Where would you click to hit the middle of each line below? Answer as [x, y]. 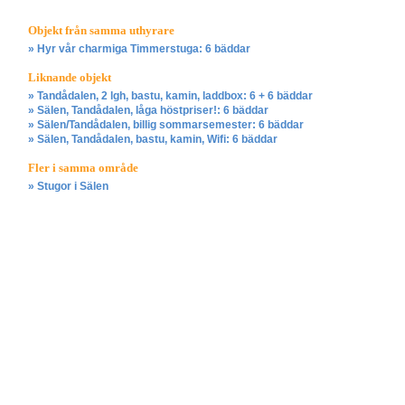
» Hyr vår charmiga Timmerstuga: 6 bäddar [139, 49]
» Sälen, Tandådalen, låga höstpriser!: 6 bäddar [148, 111]
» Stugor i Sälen [68, 187]
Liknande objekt [70, 78]
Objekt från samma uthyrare [101, 31]
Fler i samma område [83, 168]
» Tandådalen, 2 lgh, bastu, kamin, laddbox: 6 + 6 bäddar [170, 96]
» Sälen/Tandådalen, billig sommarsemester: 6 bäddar [166, 125]
